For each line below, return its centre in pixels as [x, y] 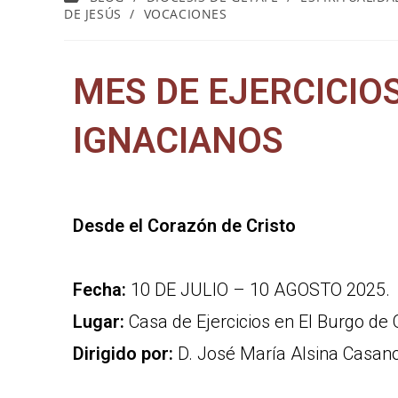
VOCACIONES [185, 14]
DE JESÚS [93, 14]
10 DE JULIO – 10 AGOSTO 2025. [258, 290]
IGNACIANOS [178, 141]
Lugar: [99, 322]
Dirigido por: [123, 354]
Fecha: [99, 290]
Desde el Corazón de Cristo [184, 226]
